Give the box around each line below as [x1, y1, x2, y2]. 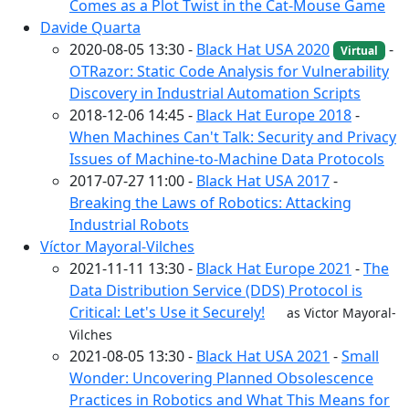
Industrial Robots [69, 214, 189, 235]
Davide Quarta [40, 16, 141, 37]
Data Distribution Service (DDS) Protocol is [69, 279, 362, 300]
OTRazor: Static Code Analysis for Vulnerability [69, 60, 389, 81]
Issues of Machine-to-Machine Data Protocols [69, 148, 384, 169]
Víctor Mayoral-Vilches [40, 236, 194, 257]
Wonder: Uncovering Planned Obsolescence [69, 367, 373, 388]
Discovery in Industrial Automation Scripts [69, 82, 361, 103]
